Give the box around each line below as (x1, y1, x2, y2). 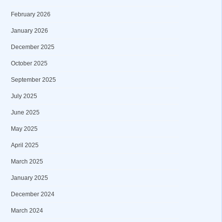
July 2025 (10, 93, 37, 100)
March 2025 (10, 158, 43, 165)
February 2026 (10, 11, 51, 18)
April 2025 (10, 142, 39, 149)
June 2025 (10, 109, 40, 116)
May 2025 (10, 125, 38, 132)
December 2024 (10, 191, 55, 198)
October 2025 (10, 60, 48, 67)
